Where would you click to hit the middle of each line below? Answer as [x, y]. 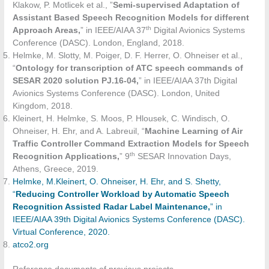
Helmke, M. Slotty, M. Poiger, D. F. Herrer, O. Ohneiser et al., [128, 55]
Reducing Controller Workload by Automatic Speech [123, 194]
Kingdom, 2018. [43, 106]
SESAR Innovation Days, [183, 156]
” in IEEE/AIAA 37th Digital [188, 80]
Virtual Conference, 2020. [62, 232]
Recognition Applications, [66, 156]
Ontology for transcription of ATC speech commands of [130, 68]
